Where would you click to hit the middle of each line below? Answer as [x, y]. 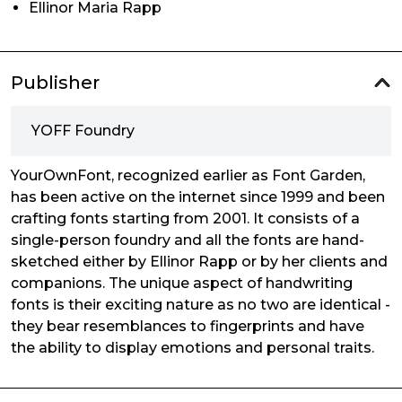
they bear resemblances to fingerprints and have [188, 326]
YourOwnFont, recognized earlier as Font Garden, [188, 175]
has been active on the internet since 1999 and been [198, 197]
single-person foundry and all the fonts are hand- [188, 240]
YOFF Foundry [83, 131]
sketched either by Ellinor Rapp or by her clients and [199, 262]
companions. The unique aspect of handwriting [182, 283]
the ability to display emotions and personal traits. [192, 348]
